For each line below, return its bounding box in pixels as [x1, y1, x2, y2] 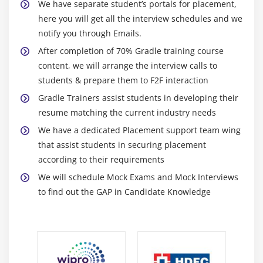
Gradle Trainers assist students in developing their [38, 92, 238, 104]
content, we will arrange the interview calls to [38, 60, 217, 72]
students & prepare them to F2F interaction [38, 75, 208, 86]
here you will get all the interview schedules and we [38, 13, 242, 25]
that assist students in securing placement [38, 139, 206, 151]
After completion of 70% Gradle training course [38, 45, 224, 57]
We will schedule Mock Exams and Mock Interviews [38, 171, 238, 183]
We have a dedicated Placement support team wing [38, 124, 241, 136]
